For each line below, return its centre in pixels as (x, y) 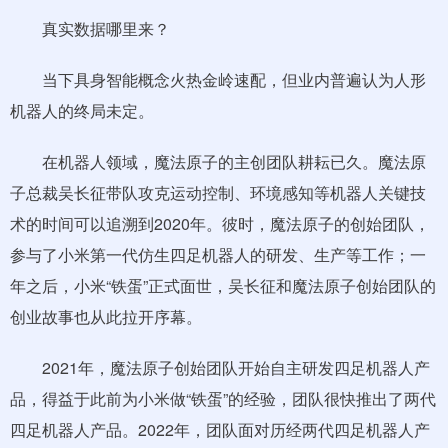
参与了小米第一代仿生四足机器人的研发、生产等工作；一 (218, 254)
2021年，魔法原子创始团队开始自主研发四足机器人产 (220, 367)
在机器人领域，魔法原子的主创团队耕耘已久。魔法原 (218, 161)
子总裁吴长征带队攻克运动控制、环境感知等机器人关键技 (218, 192)
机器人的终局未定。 (82, 110)
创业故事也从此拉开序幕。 (106, 316)
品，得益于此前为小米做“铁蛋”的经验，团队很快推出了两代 (223, 398)
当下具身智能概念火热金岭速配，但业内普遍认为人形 (218, 79)
